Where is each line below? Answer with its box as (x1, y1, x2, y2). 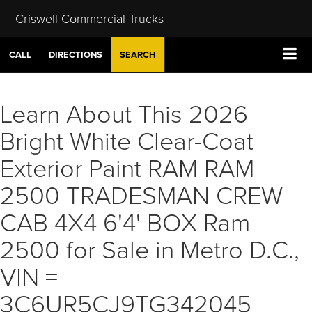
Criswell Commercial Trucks (15, 9, 164, 26)
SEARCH (120, 48, 156, 61)
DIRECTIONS (49, 48, 102, 61)
